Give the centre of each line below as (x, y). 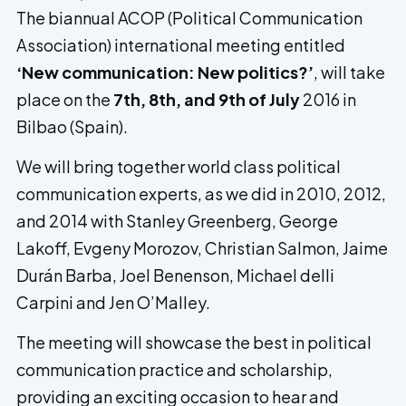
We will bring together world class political (179, 167)
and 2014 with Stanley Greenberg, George (177, 221)
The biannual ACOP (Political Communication (189, 17)
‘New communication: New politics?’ (165, 72)
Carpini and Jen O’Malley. (113, 303)
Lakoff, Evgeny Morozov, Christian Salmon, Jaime (202, 248)
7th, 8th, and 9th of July (205, 99)
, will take (349, 72)
